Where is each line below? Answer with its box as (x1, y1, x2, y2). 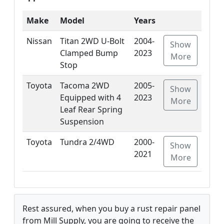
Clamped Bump (60, 47, 118, 58)
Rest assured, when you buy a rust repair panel (22, 202, 200, 214)
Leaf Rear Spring (60, 103, 122, 115)
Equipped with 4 (60, 91, 121, 103)
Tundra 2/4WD (60, 136, 114, 147)
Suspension (60, 115, 104, 127)
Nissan (26, 35, 52, 46)
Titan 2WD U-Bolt (60, 35, 124, 46)
